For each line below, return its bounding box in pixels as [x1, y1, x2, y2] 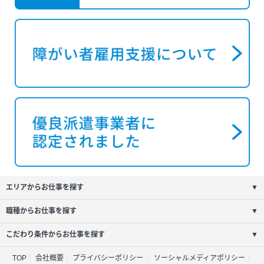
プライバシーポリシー [72, 253, 145, 262]
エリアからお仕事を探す [6, 183, 84, 192]
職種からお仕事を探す [6, 206, 77, 215]
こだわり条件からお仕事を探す [6, 230, 105, 239]
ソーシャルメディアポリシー [153, 253, 245, 262]
